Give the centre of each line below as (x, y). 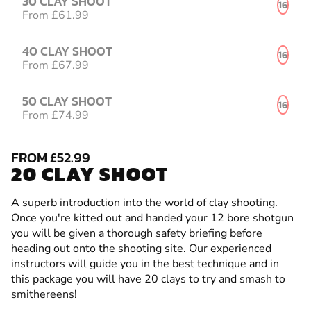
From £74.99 (56, 115)
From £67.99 (56, 65)
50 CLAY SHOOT (67, 101)
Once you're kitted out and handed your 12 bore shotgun (152, 218)
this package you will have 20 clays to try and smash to (148, 279)
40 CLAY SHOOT (67, 51)
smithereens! (44, 294)
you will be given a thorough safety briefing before (137, 233)
